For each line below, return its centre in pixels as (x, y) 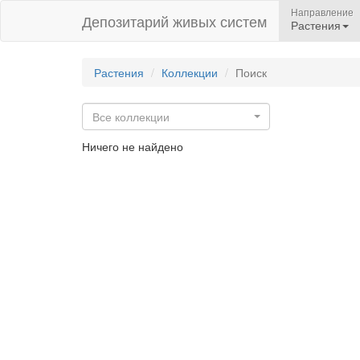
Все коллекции (131, 117)
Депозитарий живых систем (174, 21)
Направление (322, 12)
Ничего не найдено (133, 146)
